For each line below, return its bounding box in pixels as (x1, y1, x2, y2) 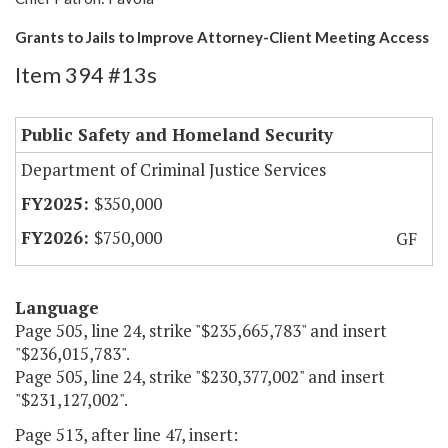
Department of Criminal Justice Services (21, 158, 326, 182)
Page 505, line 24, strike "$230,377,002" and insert (15, 365, 385, 389)
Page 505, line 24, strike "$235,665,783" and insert (15, 319, 387, 343)
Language (15, 296, 99, 320)
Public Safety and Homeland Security (21, 123, 333, 147)
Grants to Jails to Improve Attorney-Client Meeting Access (15, 28, 429, 47)
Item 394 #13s (15, 61, 157, 89)
